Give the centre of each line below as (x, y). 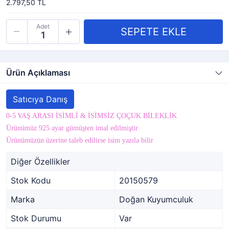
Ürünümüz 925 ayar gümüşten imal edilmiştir (72, 128)
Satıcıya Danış (40, 99)
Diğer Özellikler (40, 162)
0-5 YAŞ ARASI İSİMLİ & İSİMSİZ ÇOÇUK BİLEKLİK (91, 116)
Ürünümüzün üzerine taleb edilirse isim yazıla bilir (80, 140)
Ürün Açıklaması (38, 73)
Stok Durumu (36, 218)
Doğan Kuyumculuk (156, 199)
